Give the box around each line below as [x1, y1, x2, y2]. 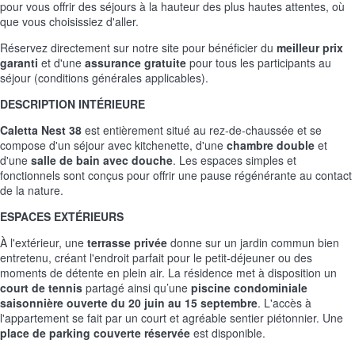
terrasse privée [87, 234, 167, 250]
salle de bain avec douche [31, 151, 173, 168]
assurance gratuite [85, 54, 186, 71]
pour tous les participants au [186, 54, 331, 71]
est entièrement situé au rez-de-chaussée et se [82, 121, 322, 138]
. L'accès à [258, 294, 311, 311]
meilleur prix [277, 39, 343, 55]
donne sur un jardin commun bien [167, 234, 339, 250]
